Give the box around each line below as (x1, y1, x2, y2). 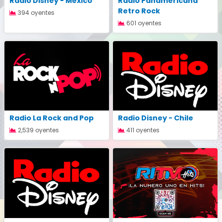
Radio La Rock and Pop (9, 113, 94, 123)
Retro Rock (118, 5, 160, 16)
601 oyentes (125, 18, 162, 27)
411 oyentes (125, 126, 160, 135)
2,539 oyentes (16, 126, 59, 135)
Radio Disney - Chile (118, 113, 193, 123)
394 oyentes (16, 8, 55, 17)
